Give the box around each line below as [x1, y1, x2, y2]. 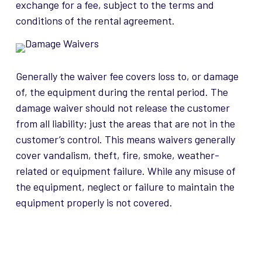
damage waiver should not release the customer [15, 101, 230, 115]
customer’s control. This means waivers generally [15, 133, 235, 146]
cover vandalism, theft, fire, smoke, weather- [15, 149, 219, 162]
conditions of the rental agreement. [15, 14, 175, 27]
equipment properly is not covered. [15, 196, 173, 209]
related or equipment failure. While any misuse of [15, 164, 236, 178]
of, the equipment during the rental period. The [15, 85, 228, 99]
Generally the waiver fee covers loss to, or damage [15, 70, 239, 83]
